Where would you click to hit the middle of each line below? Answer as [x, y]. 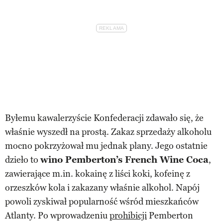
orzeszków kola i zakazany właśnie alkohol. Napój [102, 187]
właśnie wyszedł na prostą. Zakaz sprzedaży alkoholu [108, 132]
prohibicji [128, 215]
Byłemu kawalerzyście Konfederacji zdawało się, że [104, 118]
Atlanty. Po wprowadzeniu [57, 215]
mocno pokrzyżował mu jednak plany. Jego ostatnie [106, 146]
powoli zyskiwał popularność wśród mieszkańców [102, 201]
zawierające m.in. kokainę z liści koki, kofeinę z [98, 173]
